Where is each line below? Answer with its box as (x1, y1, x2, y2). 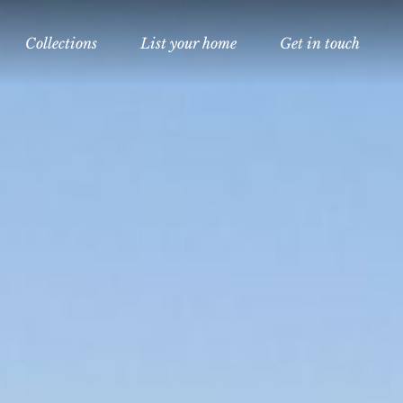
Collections (25, 34, 97, 52)
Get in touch (280, 34, 360, 52)
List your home (140, 34, 237, 52)
